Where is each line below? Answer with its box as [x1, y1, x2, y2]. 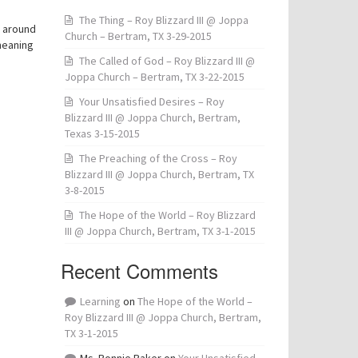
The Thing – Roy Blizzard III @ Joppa [79, 13, 249, 27]
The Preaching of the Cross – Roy [79, 151, 237, 165]
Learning [80, 294, 121, 308]
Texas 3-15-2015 [65, 126, 140, 141]
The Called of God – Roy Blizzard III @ [79, 54, 255, 68]
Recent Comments [61, 257, 218, 284]
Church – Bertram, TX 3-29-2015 [65, 29, 212, 43]
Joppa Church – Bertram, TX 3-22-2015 [65, 70, 245, 84]
